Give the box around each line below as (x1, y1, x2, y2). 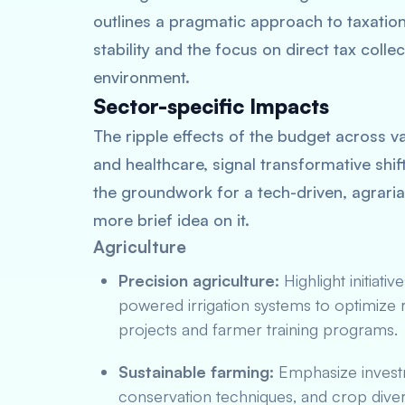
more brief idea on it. (93, 210, 250, 230)
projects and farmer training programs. (118, 319, 398, 339)
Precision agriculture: (118, 270, 279, 290)
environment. (93, 67, 190, 87)
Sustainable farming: (118, 362, 274, 381)
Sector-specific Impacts (93, 93, 329, 119)
